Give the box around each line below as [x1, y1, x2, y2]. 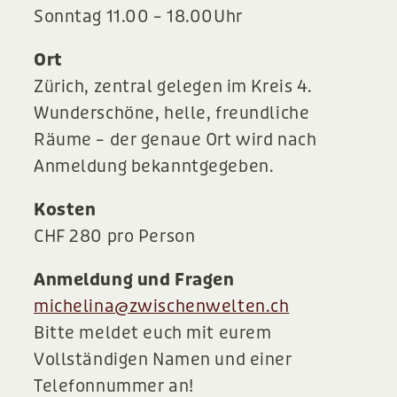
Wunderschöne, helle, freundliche [34, 103, 310, 124]
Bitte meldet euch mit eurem [34, 323, 272, 344]
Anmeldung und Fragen [34, 269, 235, 291]
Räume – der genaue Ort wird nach [34, 129, 317, 151]
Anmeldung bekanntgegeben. [34, 156, 275, 177]
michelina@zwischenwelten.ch [34, 296, 290, 317]
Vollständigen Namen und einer [34, 349, 292, 370]
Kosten [34, 199, 97, 221]
